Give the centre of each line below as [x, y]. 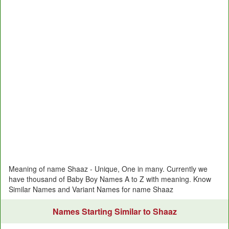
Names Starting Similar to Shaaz [115, 211]
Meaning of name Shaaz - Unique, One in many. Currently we [108, 169]
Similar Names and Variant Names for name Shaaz [91, 189]
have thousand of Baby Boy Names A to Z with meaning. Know [110, 179]
